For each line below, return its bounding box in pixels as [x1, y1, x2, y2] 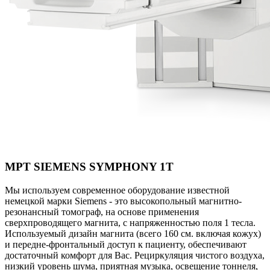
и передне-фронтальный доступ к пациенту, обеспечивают [5, 239, 246, 250]
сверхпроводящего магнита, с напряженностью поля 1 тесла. [5, 217, 256, 228]
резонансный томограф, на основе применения [5, 206, 199, 217]
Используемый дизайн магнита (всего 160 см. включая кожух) [5, 228, 261, 239]
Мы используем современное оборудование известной [5, 184, 230, 195]
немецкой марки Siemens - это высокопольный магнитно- [5, 195, 242, 206]
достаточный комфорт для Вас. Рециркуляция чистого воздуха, [5, 250, 265, 260]
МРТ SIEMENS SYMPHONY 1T [5, 160, 174, 173]
